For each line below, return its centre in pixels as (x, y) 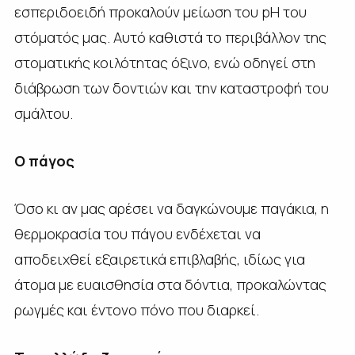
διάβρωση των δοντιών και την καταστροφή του (171, 88)
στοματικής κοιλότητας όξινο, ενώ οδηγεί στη (164, 62)
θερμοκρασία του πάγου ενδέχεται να (137, 233)
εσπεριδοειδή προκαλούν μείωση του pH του (160, 11)
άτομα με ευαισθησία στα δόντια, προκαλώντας (170, 284)
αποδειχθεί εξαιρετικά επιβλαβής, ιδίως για (159, 259)
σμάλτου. (43, 113)
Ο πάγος (44, 160)
